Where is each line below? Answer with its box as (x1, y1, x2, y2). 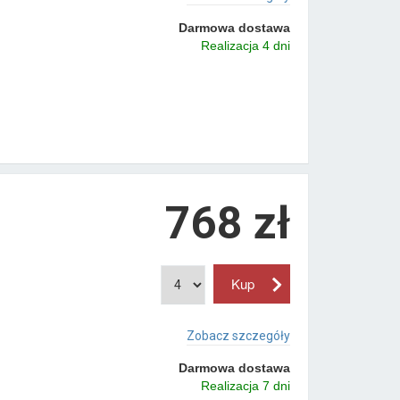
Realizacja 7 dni (200, 379, 290, 394)
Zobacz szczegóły (186, 329, 290, 344)
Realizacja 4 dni (200, 37, 290, 53)
